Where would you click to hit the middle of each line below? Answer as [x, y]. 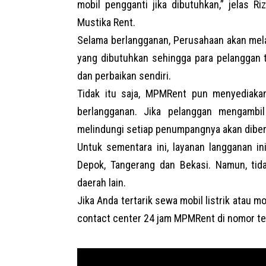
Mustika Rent [105, 23]
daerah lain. [102, 183]
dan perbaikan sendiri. [124, 76]
